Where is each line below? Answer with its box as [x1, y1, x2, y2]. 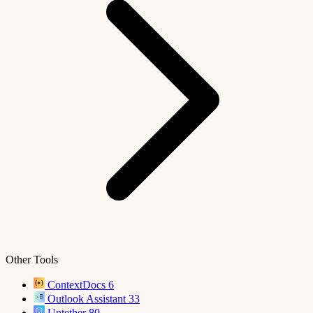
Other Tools [6, 254, 58, 265]
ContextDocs [48, 279, 105, 291]
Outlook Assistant [48, 293, 126, 305]
